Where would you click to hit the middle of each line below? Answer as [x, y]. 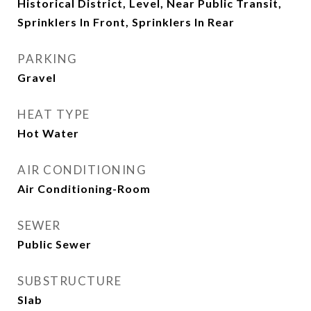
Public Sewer [54, 244]
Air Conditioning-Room [84, 188]
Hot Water [48, 133]
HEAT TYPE [54, 114]
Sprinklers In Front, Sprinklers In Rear [126, 22]
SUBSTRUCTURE [69, 281]
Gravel [37, 77]
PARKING [48, 59]
